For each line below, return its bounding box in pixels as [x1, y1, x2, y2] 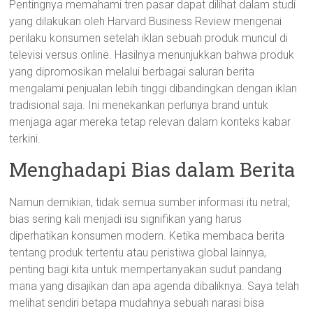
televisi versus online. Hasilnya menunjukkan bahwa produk [9, 48, 295, 61]
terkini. [9, 132, 41, 145]
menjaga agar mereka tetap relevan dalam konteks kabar [9, 115, 291, 129]
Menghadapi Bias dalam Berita [9, 156, 296, 182]
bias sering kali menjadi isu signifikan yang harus [9, 212, 242, 226]
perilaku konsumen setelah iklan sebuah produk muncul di [9, 31, 289, 45]
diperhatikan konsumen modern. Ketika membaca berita [9, 229, 285, 242]
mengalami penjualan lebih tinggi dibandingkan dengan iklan [9, 82, 298, 95]
